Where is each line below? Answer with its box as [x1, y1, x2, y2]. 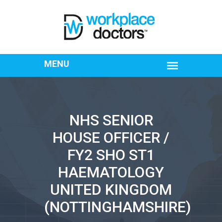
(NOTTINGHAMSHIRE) [44, 198, 191, 216]
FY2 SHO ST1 [67, 146, 155, 164]
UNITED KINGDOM [50, 181, 172, 198]
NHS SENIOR [69, 111, 153, 129]
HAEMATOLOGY [58, 164, 164, 181]
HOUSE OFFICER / [53, 129, 169, 146]
